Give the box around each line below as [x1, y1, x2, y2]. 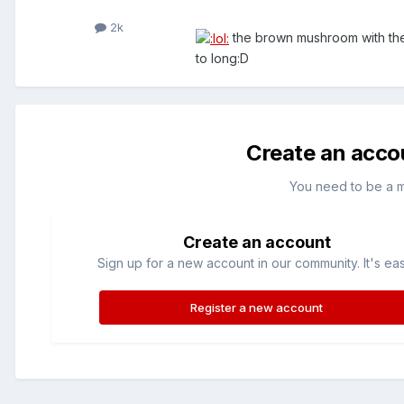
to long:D [196, 50, 249, 67]
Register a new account [190, 299, 324, 315]
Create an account [182, 232, 331, 252]
